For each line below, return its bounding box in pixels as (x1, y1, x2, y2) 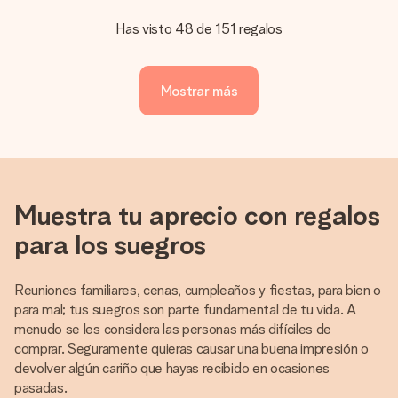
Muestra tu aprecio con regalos (14, 199, 380, 231)
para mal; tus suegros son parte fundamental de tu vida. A (14, 301, 356, 318)
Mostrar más (160, 82, 238, 99)
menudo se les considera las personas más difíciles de (14, 321, 332, 338)
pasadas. (14, 379, 68, 396)
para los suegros (14, 228, 206, 260)
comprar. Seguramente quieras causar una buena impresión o (14, 340, 369, 357)
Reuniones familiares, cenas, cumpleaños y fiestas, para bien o (14, 282, 382, 298)
